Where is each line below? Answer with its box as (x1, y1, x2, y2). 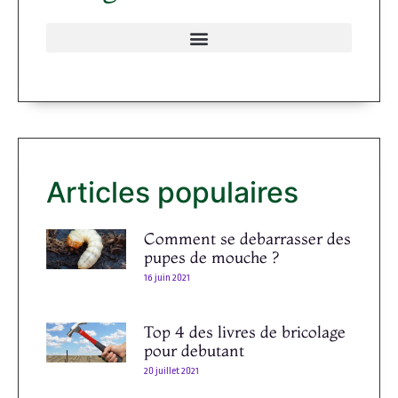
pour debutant (144, 340, 244, 362)
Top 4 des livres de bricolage (144, 322, 346, 343)
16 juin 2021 (144, 272, 190, 284)
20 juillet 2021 (144, 365, 199, 378)
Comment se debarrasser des (144, 228, 351, 250)
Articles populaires (46, 175, 298, 211)
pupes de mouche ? (144, 247, 279, 268)
